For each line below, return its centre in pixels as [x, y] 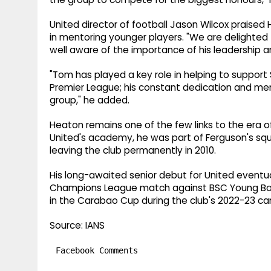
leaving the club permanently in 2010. [133, 151]
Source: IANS [77, 226]
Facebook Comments [97, 251]
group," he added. [90, 100]
